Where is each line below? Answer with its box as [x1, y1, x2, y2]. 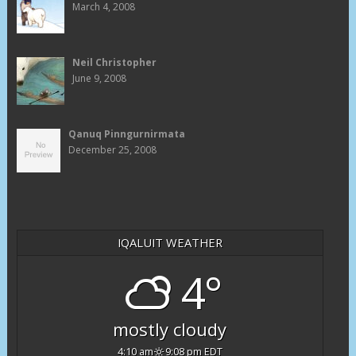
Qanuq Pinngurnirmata [68, 126, 185, 141]
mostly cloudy [113, 316, 227, 341]
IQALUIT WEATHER [117, 234, 222, 251]
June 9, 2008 [72, 71, 126, 85]
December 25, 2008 [68, 142, 157, 157]
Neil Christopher [72, 55, 157, 69]
